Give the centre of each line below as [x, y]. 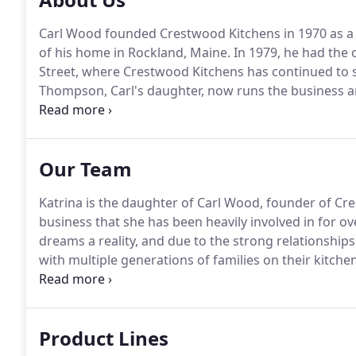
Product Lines [104, 338]
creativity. [68, 129]
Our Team [85, 169]
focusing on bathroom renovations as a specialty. [187, 298]
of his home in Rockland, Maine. [135, 52]
